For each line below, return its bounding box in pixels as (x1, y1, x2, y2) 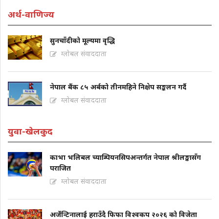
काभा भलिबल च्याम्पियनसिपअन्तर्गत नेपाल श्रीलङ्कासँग (50, 153, 201, 162)
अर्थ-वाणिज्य (8, 8, 54, 21)
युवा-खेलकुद (8, 125, 52, 137)
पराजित (50, 163, 71, 173)
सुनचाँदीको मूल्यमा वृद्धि (50, 36, 115, 45)
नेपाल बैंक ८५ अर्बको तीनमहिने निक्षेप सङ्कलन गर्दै (50, 82, 186, 92)
